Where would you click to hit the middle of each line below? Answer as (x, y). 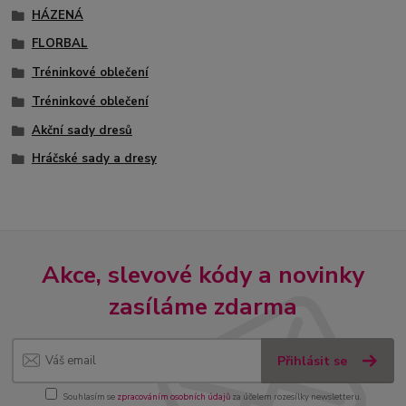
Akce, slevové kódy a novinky (203, 274)
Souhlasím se (90, 396)
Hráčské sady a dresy (94, 159)
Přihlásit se (314, 362)
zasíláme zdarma (203, 306)
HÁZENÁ (57, 15)
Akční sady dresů (82, 130)
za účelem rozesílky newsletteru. (295, 396)
